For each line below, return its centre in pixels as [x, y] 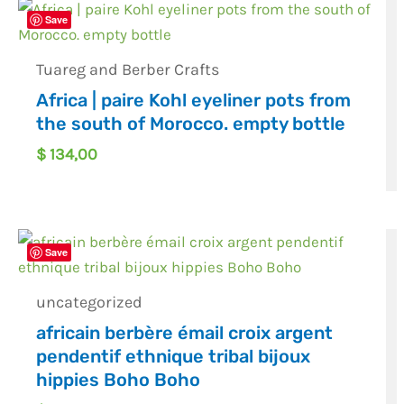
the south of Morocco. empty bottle [191, 123]
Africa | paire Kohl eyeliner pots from [194, 100]
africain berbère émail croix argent [185, 333]
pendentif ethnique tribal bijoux [174, 357]
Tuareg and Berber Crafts [128, 69]
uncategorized [90, 303]
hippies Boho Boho [119, 380]
